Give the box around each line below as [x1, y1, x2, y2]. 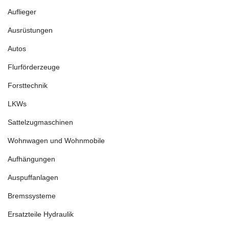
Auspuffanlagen [8, 173, 58, 181]
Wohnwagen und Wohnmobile [8, 136, 105, 145]
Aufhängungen [8, 155, 55, 163]
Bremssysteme [8, 192, 56, 200]
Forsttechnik [8, 81, 48, 89]
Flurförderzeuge [8, 63, 60, 71]
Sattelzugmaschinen [8, 118, 73, 126]
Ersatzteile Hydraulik [8, 210, 74, 218]
